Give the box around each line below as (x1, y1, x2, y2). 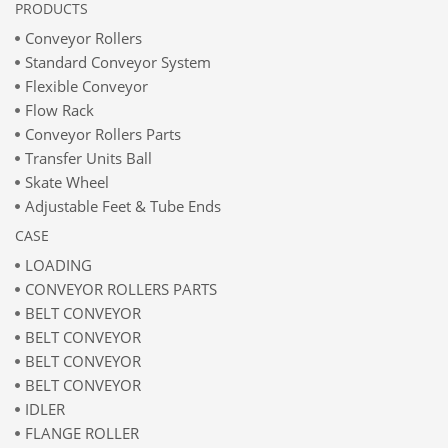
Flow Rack (25, 100, 94, 120)
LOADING (25, 255, 92, 275)
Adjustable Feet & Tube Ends (25, 196, 221, 216)
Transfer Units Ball (25, 148, 152, 168)
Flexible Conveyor (25, 76, 148, 96)
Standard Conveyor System (25, 52, 211, 72)
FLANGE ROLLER (25, 423, 139, 443)
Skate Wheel (25, 172, 109, 192)
